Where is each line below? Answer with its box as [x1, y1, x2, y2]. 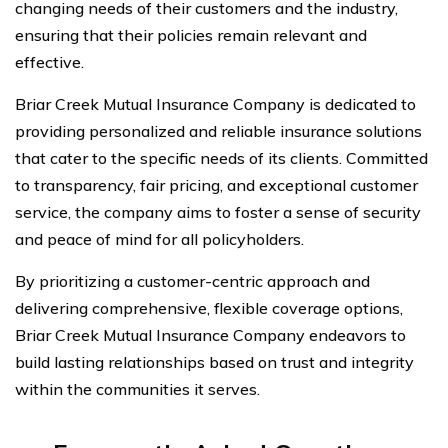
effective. [15, 51, 84, 72]
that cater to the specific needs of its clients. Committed [15, 147, 428, 168]
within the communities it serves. [15, 378, 260, 399]
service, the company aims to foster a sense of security [15, 201, 421, 222]
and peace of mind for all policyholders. [15, 228, 304, 249]
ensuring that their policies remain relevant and [15, 24, 367, 45]
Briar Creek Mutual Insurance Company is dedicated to [15, 93, 416, 114]
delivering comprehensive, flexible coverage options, [15, 297, 403, 318]
